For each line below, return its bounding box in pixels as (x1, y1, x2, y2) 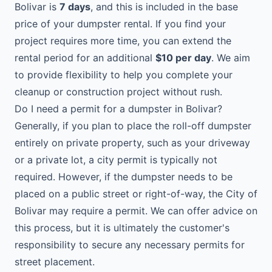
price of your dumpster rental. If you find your (15, 18, 226, 30)
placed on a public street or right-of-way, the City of (15, 188, 257, 200)
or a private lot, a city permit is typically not (15, 154, 217, 166)
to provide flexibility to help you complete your (15, 69, 233, 81)
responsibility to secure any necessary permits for (15, 239, 245, 251)
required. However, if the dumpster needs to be (15, 171, 233, 183)
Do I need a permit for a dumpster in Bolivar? (15, 103, 222, 115)
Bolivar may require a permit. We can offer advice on (15, 205, 257, 217)
